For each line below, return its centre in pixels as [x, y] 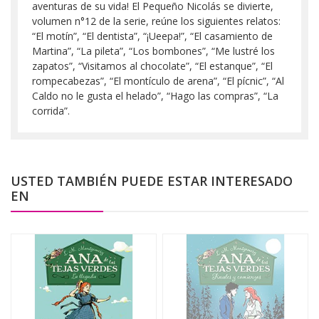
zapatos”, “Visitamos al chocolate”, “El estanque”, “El [152, 66]
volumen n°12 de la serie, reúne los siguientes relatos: [156, 21]
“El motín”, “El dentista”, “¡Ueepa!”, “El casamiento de [152, 36]
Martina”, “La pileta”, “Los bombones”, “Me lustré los [153, 51]
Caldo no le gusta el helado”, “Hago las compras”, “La [155, 95]
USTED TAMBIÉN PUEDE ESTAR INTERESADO [152, 181]
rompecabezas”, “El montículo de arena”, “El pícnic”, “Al [158, 80]
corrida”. [51, 110]
